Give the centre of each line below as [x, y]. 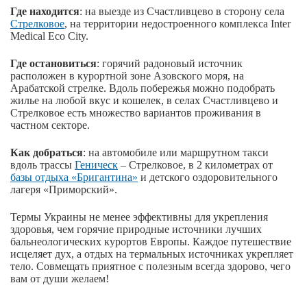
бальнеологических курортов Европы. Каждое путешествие [151, 242]
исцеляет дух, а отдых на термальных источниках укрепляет [152, 254]
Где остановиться [53, 64]
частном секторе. [50, 125]
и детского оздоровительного [208, 177]
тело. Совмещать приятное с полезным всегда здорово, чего [150, 267]
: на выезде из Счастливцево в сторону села [182, 12]
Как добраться [47, 153]
